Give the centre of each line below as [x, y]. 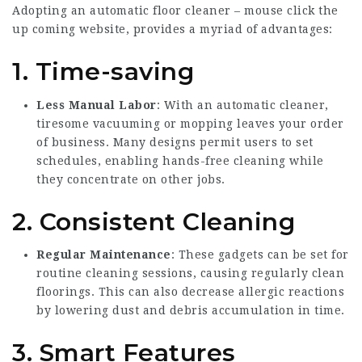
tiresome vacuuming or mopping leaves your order [190, 123]
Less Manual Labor [97, 105]
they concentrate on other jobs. [131, 179]
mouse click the [291, 11]
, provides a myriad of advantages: [229, 29]
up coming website [69, 29]
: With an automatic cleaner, [242, 105]
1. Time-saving [103, 72]
